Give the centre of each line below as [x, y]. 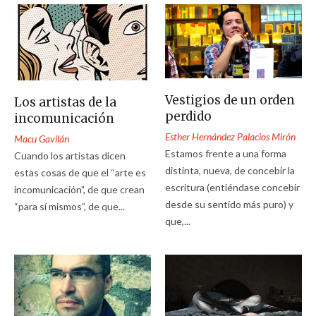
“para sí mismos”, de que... [69, 206]
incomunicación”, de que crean [79, 189]
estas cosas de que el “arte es [80, 172]
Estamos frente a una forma [226, 153]
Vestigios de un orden [230, 100]
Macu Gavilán [42, 138]
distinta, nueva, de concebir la [230, 170]
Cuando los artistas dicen [70, 155]
